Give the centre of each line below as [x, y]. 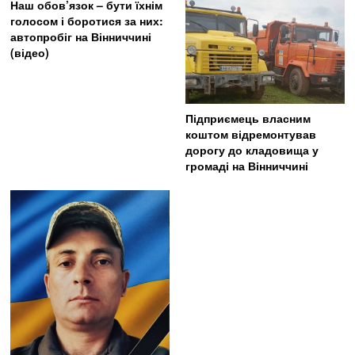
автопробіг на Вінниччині [81, 36]
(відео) [30, 52]
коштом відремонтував [250, 134]
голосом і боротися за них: [87, 20]
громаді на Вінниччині [246, 165]
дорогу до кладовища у [252, 149]
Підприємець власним [248, 118]
